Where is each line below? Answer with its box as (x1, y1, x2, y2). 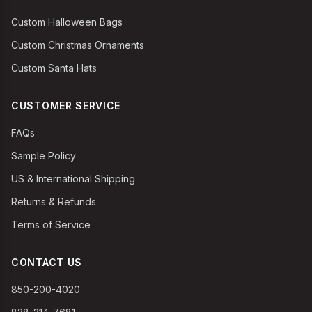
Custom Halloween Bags (11, 16, 123, 28)
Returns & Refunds (11, 196, 96, 208)
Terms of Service (11, 219, 91, 231)
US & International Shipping (11, 173, 135, 185)
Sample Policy (11, 150, 76, 162)
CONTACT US (11, 256, 82, 268)
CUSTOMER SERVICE (11, 100, 121, 111)
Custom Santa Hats (11, 62, 97, 74)
